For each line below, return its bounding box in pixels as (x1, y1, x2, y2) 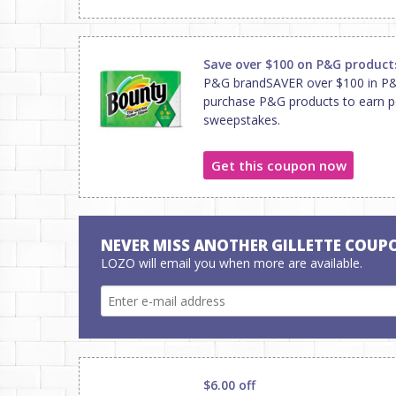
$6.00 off (203, 377, 255, 393)
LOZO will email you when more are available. (101, 255, 362, 271)
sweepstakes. (203, 111, 280, 128)
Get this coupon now (210, 156, 346, 174)
